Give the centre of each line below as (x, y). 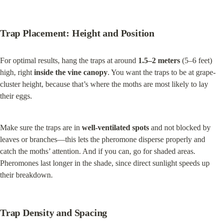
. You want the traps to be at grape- (162, 73)
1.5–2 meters (159, 61)
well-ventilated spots (115, 128)
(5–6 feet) (196, 61)
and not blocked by (180, 128)
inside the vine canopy (71, 73)
